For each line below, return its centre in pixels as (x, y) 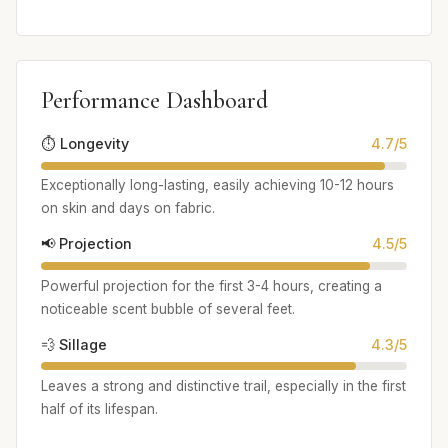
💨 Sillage (74, 344)
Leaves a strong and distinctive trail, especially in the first (223, 386)
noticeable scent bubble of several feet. (168, 308)
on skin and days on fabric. (128, 208)
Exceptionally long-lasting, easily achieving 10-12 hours (217, 185)
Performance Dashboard (154, 100)
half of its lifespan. (99, 409)
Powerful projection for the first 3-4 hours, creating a (211, 285)
